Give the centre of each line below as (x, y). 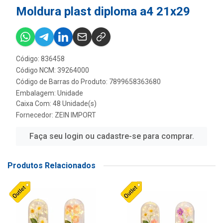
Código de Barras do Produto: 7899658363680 (88, 82)
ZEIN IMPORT (75, 115)
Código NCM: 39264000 (53, 70)
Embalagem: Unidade (50, 93)
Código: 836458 (40, 59)
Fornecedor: (35, 115)
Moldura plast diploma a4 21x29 (103, 11)
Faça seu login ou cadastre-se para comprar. (111, 136)
